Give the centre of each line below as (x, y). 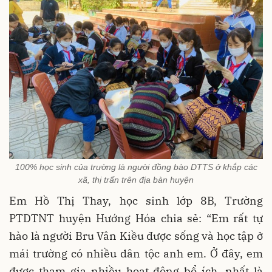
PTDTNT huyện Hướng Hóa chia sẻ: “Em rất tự (136, 218)
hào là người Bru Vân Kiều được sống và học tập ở (136, 236)
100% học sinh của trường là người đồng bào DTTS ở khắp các (136, 167)
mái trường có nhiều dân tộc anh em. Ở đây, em (136, 253)
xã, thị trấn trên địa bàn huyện (136, 180)
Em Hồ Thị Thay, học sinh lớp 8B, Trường (136, 201)
